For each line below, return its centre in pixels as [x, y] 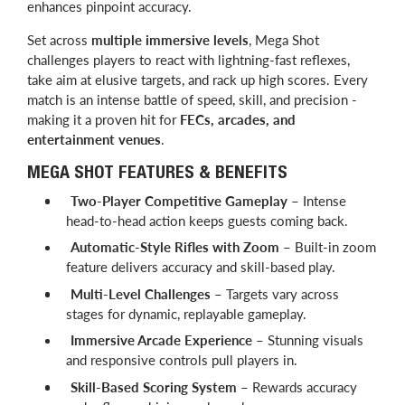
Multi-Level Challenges [141, 293]
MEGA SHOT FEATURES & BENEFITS [157, 174]
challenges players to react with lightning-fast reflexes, [188, 59]
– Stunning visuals [308, 340]
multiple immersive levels [170, 39]
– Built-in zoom [328, 247]
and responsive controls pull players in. [181, 360]
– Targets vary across [275, 293]
